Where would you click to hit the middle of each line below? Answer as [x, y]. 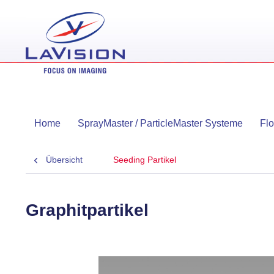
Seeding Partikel [145, 160]
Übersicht [64, 160]
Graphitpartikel [87, 210]
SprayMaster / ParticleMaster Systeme [160, 123]
